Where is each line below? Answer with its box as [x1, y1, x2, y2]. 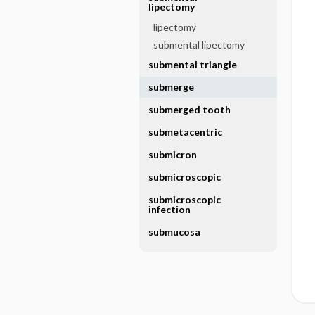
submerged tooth [148, 103, 231, 115]
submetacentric [148, 126, 222, 138]
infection [148, 203, 191, 215]
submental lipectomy [153, 39, 245, 51]
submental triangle [148, 58, 237, 70]
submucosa [148, 226, 200, 238]
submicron [148, 148, 197, 160]
